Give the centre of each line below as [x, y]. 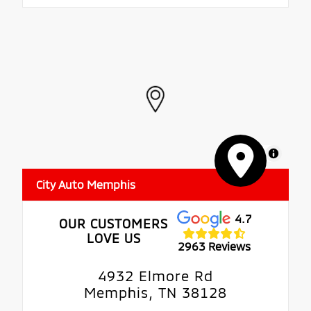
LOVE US [114, 238]
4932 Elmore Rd [155, 276]
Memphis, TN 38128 [155, 293]
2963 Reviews [215, 246]
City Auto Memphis [86, 185]
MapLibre [244, 153]
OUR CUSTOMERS [114, 223]
